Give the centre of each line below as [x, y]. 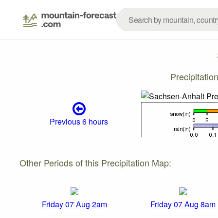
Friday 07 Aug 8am [183, 204]
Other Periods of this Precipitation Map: [95, 162]
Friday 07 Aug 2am [74, 204]
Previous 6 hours [79, 122]
